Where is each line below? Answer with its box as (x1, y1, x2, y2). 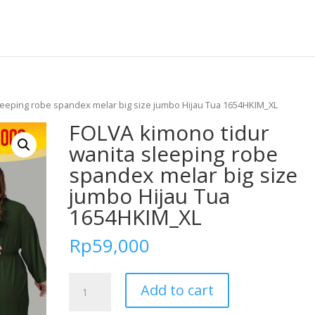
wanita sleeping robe (69, 139, 278, 168)
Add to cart (141, 280, 214, 300)
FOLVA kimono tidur (69, 117, 270, 147)
